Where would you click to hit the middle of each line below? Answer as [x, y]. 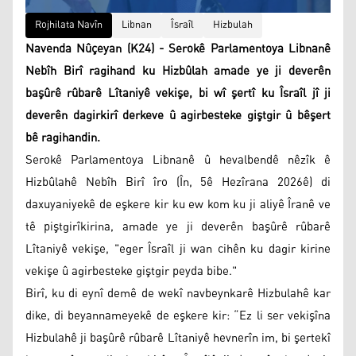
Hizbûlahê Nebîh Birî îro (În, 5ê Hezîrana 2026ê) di [178, 182]
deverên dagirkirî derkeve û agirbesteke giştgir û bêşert [178, 116]
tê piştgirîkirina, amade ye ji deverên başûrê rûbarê [178, 227]
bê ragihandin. [63, 138]
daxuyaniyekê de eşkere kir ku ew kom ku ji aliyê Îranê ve [178, 205]
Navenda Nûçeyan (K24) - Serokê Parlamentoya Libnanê [178, 49]
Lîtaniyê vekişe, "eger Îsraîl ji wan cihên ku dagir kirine [178, 249]
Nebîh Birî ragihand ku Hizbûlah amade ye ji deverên [178, 71]
